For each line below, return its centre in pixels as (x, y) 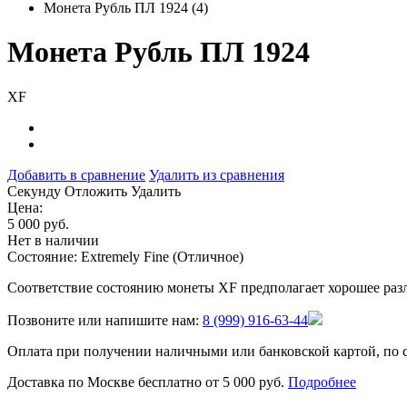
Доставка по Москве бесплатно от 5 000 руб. (148, 382)
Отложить (94, 191)
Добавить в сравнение (76, 174)
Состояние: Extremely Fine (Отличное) (125, 256)
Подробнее (322, 382)
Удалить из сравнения (217, 174)
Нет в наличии (53, 240)
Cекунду (34, 191)
